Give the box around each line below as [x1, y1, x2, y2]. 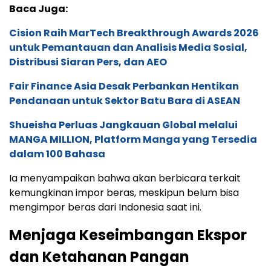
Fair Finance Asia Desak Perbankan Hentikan [9, 79, 239, 94]
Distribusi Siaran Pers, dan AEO [9, 55, 167, 70]
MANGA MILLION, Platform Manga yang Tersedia [9, 132, 257, 147]
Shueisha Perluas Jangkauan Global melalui [9, 118, 238, 132]
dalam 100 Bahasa [9, 147, 105, 162]
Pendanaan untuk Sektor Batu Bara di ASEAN [9, 94, 240, 108]
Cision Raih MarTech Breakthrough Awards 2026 [9, 26, 259, 41]
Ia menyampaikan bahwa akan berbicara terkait [9, 171, 241, 186]
